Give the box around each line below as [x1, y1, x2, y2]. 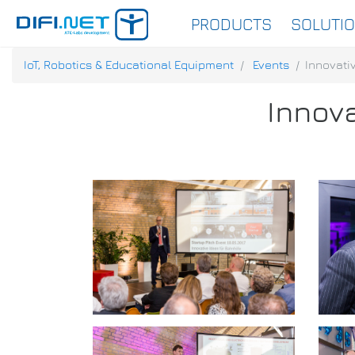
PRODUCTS [190, 15, 272, 33]
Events [253, 58, 289, 72]
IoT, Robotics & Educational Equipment [24, 58, 234, 72]
